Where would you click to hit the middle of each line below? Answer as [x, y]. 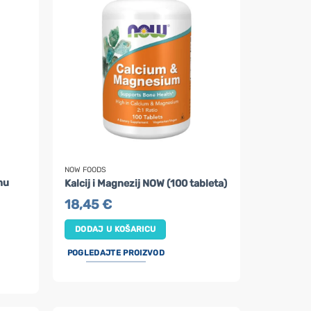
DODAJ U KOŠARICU [115, 229]
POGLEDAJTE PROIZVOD [116, 252]
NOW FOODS [86, 169]
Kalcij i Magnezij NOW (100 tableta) [146, 184]
